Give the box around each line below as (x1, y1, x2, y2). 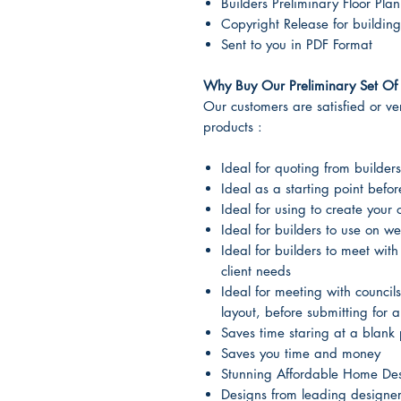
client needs (221, 262, 291, 279)
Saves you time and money (221, 345, 380, 362)
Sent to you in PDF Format (221, 36, 372, 53)
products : (203, 118, 262, 135)
